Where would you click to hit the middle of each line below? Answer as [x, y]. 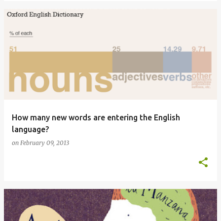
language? [30, 129]
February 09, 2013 [45, 143]
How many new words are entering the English [96, 117]
